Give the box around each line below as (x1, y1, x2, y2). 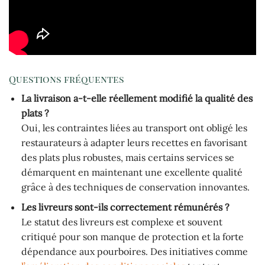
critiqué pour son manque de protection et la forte (21, 231, 244, 243)
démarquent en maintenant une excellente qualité (21, 166, 243, 178)
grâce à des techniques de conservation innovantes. (21, 180, 250, 193)
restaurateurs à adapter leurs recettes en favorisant (21, 136, 247, 148)
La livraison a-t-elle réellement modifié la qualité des (21, 92, 253, 104)
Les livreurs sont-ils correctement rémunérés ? (21, 201, 230, 214)
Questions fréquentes (9, 72, 124, 85)
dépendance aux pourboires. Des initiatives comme (21, 245, 248, 258)
